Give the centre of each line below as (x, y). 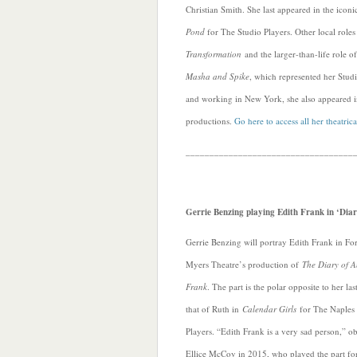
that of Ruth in (214, 309)
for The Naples (326, 309)
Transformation (214, 54)
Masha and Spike (218, 76)
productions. (210, 121)
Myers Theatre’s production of (244, 264)
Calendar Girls (269, 309)
